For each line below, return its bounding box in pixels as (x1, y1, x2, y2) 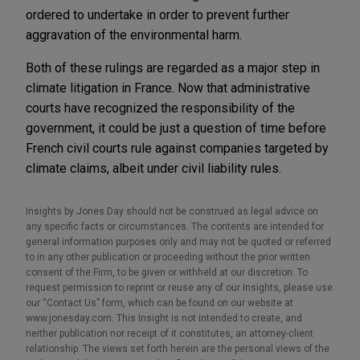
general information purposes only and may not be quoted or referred (26, 235, 331, 247)
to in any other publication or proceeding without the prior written (26, 251, 310, 263)
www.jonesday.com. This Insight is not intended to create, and (26, 312, 302, 324)
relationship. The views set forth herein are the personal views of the (26, 342, 329, 354)
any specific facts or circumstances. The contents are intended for (26, 220, 324, 232)
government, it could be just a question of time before (26, 120, 326, 136)
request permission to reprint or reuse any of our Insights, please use (26, 281, 333, 293)
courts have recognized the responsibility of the (26, 100, 295, 116)
